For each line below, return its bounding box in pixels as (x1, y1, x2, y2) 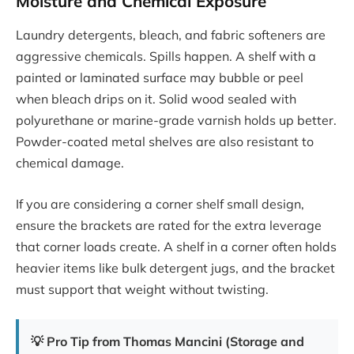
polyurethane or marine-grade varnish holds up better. (16, 112, 337, 129)
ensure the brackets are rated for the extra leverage (16, 217, 322, 233)
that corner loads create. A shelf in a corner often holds (16, 238, 337, 254)
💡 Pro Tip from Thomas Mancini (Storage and (31, 333, 304, 350)
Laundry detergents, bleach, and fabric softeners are (16, 27, 326, 43)
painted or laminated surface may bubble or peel (16, 70, 303, 86)
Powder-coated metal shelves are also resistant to (16, 134, 314, 150)
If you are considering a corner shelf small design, (16, 195, 304, 212)
